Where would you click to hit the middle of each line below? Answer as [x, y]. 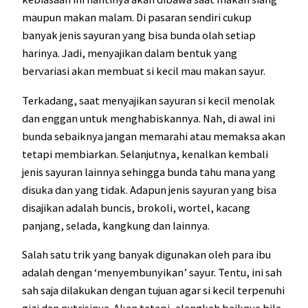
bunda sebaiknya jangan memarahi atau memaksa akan [154, 136]
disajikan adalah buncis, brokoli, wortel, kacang [136, 207]
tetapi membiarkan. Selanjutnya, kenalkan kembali [145, 154]
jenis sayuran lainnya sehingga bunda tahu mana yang [149, 172]
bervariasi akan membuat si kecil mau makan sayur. [144, 71]
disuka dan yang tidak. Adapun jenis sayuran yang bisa [149, 189]
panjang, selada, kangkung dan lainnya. [116, 225]
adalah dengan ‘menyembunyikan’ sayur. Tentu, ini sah [152, 272]
